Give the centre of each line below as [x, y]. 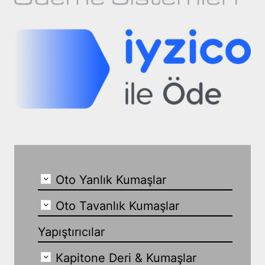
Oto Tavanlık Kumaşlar [117, 206]
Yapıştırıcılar [71, 232]
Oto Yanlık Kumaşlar [111, 180]
